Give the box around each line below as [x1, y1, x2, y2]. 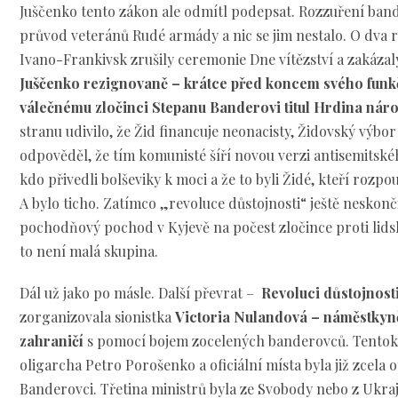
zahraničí [20, 331, 84, 351]
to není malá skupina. [20, 242, 159, 261]
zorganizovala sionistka [20, 307, 176, 327]
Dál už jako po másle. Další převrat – [20, 283, 259, 303]
